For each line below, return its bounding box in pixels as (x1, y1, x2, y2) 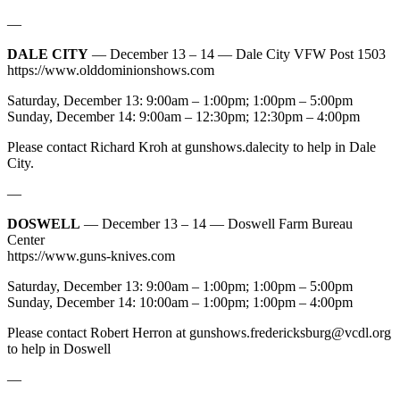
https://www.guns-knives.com (7, 247, 175, 263)
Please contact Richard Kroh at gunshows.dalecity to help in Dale (7, 138, 376, 154)
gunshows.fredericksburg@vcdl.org (189, 324, 391, 340)
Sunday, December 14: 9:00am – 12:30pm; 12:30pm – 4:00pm (7, 108, 360, 124)
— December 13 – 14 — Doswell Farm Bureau (80, 215, 353, 231)
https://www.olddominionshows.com (7, 62, 214, 78)
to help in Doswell (7, 340, 111, 356)
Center (7, 231, 45, 247)
